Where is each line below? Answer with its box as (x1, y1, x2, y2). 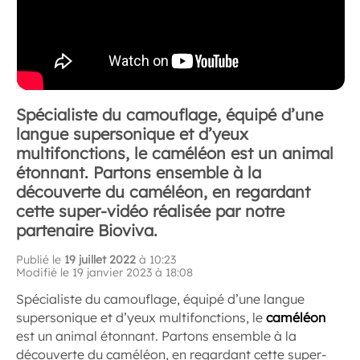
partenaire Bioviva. (16, 219, 157, 240)
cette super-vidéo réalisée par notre (16, 200, 284, 221)
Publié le (16, 252, 64, 267)
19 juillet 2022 (64, 252, 136, 267)
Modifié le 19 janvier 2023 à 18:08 (16, 264, 193, 280)
